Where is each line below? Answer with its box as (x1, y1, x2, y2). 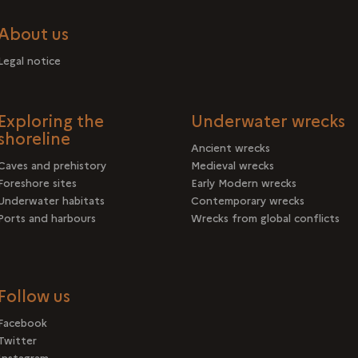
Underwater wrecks (191, 109, 345, 131)
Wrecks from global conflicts (191, 210, 340, 225)
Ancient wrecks (191, 140, 270, 154)
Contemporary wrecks (191, 193, 304, 207)
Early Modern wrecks (191, 175, 296, 189)
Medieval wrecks (191, 157, 274, 172)
